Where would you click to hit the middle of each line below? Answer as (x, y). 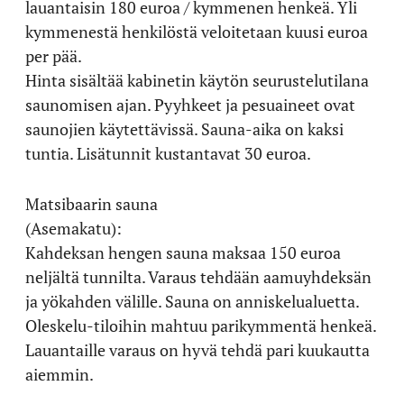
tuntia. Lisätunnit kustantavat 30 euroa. (168, 153)
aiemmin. (60, 374)
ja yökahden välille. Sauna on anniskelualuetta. (192, 301)
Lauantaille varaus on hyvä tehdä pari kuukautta (197, 349)
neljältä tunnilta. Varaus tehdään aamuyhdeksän (198, 276)
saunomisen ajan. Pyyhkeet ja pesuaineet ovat (190, 104)
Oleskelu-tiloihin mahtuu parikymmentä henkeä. (201, 325)
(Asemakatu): (73, 228)
